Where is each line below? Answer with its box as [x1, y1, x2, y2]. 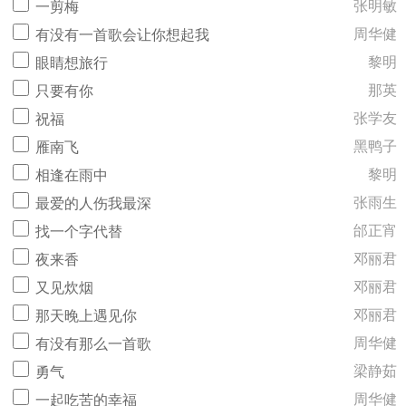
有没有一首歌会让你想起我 [35, 27, 209, 43]
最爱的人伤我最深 [35, 196, 151, 211]
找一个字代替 [35, 224, 122, 239]
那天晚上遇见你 [35, 308, 137, 324]
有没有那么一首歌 [35, 336, 151, 352]
